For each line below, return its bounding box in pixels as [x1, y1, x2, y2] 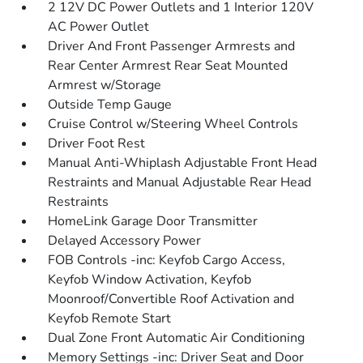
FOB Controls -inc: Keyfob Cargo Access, [48, 251, 286, 269]
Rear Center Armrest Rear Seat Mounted [48, 57, 288, 75]
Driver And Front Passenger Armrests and [48, 37, 296, 55]
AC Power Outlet [48, 18, 150, 36]
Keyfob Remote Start [48, 310, 172, 327]
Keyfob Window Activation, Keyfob [48, 271, 252, 288]
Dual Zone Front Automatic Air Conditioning [48, 329, 305, 347]
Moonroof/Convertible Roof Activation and [48, 290, 295, 308]
